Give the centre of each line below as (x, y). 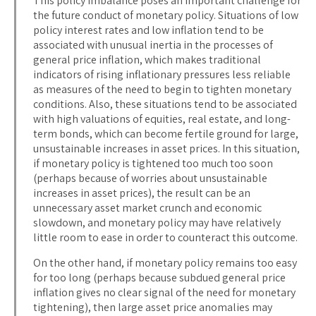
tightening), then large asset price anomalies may (153, 307)
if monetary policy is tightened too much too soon (153, 163)
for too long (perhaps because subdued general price (159, 277)
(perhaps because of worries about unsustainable (150, 178)
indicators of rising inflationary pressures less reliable (162, 74)
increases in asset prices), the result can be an (142, 193)
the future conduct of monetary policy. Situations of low (166, 15)
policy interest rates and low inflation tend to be (148, 30)
